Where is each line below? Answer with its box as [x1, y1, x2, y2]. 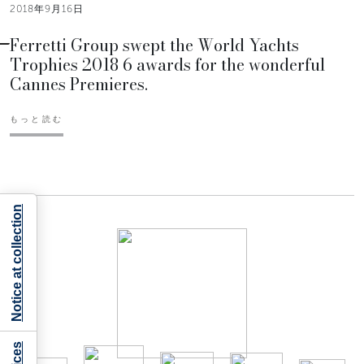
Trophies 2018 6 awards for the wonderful [10, 52, 325, 78]
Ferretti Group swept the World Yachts [10, 32, 299, 58]
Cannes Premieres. [10, 71, 148, 97]
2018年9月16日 [10, 3, 84, 15]
